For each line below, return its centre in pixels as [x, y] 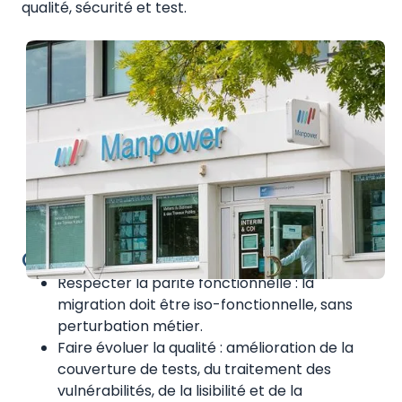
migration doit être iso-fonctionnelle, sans [205, 305]
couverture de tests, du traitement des [194, 370]
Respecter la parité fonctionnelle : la [186, 284]
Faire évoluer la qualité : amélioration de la [205, 348]
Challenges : [90, 260]
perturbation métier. [130, 327]
